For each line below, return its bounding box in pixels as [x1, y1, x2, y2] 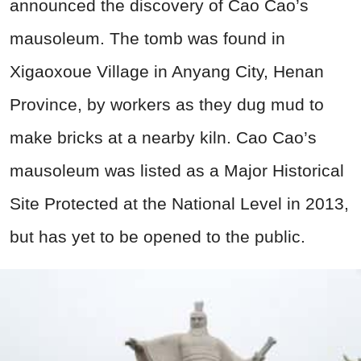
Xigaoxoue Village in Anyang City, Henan [10, 62, 324, 81]
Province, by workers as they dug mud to [10, 95, 324, 114]
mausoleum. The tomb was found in [10, 29, 285, 48]
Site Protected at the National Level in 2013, [10, 194, 349, 214]
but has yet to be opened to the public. [10, 227, 305, 247]
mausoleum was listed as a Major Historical [10, 161, 344, 180]
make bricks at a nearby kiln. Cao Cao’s [10, 128, 317, 147]
